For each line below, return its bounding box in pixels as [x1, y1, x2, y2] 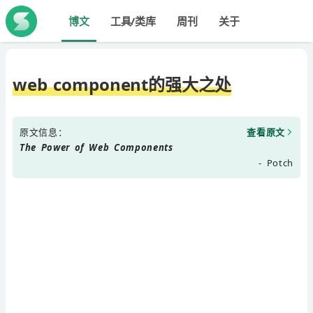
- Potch [259, 156, 293, 169]
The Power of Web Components [20, 140, 173, 154]
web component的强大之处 [13, 72, 232, 96]
